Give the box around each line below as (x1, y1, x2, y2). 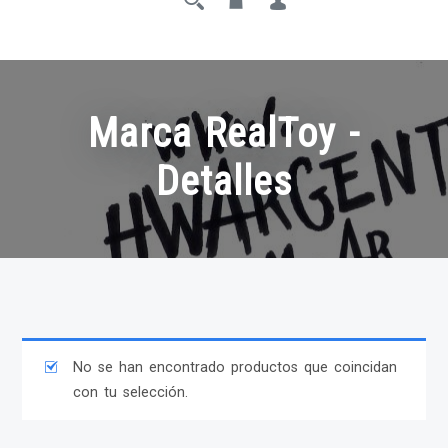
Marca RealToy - (88, 110, 360, 158)
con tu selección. (72, 384, 188, 402)
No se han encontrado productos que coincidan (72, 359, 397, 377)
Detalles (155, 158, 293, 206)
